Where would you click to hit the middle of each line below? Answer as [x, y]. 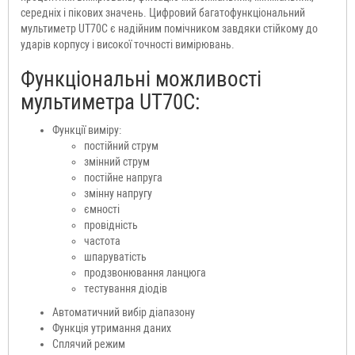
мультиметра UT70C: [110, 103]
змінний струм [117, 162]
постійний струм [121, 146]
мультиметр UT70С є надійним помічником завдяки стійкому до [169, 29]
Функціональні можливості [141, 80]
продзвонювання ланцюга [145, 273]
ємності [102, 210]
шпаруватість [115, 257]
